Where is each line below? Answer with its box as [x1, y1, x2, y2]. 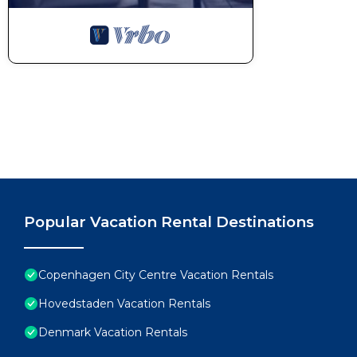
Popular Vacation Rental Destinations [24, 213, 314, 231]
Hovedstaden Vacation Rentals [38, 296, 210, 311]
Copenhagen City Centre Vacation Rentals [38, 268, 273, 282]
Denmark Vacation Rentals [38, 325, 187, 339]
